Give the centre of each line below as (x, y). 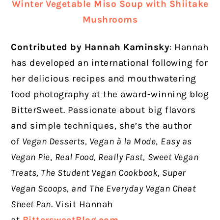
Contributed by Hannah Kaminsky (90, 47)
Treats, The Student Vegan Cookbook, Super (98, 173)
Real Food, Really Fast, (100, 157)
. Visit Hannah (82, 204)
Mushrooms (110, 19)
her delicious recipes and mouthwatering (104, 78)
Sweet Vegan (173, 157)
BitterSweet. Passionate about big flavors (103, 110)
